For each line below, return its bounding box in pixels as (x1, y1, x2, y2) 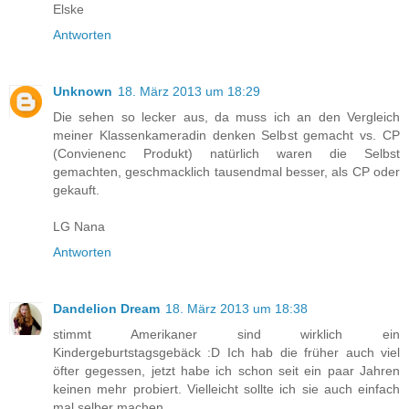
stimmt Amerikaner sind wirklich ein (53, 327, 400, 342)
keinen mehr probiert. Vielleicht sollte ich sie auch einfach (53, 382, 400, 397)
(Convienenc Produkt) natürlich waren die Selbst (53, 146, 400, 162)
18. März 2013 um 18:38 (165, 301, 308, 317)
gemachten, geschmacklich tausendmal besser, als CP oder (53, 164, 400, 180)
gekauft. (53, 183, 100, 198)
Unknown (53, 84, 112, 100)
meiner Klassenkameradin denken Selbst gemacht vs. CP (53, 128, 400, 143)
